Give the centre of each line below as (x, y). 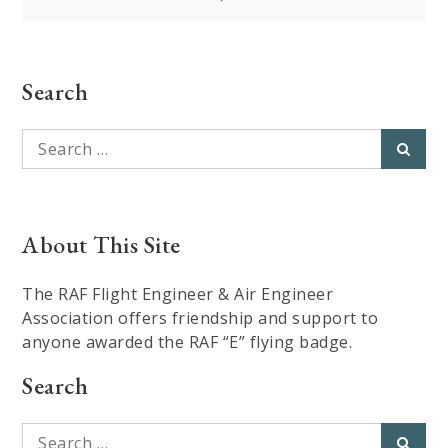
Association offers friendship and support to (200, 317)
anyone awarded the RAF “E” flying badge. (187, 341)
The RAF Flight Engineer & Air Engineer (178, 293)
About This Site (101, 244)
